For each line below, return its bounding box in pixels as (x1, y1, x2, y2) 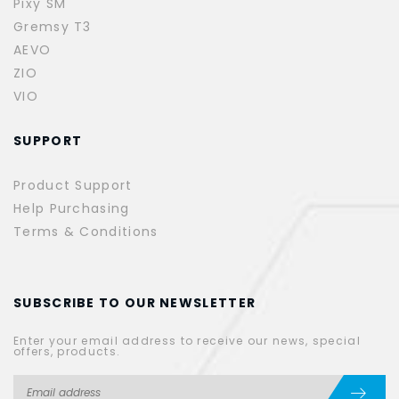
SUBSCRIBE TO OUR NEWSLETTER (13, 294, 256, 313)
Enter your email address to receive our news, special (13, 333, 361, 349)
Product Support (13, 176, 133, 195)
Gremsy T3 (13, 18, 92, 37)
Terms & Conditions (13, 223, 159, 241)
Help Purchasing (13, 199, 130, 218)
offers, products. (13, 344, 121, 360)
